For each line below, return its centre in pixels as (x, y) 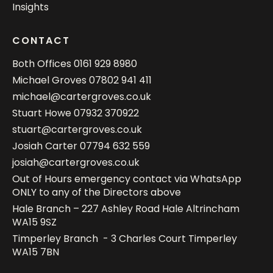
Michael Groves (51, 80)
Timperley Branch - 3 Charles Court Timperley (125, 239)
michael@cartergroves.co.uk (82, 97)
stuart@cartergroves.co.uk (77, 129)
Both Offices (43, 64)
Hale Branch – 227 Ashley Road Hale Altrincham (126, 209)
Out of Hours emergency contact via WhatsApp (127, 179)
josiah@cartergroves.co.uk (76, 162)
